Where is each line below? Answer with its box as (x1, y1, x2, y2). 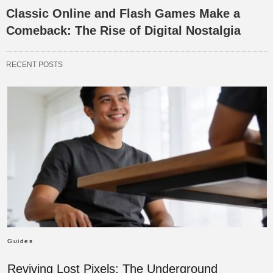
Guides (7, 238, 33, 245)
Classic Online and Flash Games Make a (6, 6, 240, 20)
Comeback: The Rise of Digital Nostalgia (6, 23, 241, 37)
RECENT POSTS (6, 60, 63, 69)
